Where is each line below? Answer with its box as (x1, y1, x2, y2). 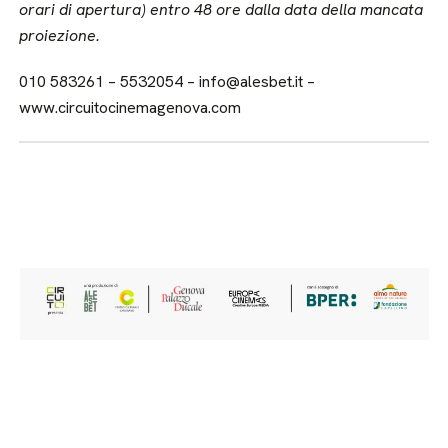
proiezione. (19, 25, 101, 47)
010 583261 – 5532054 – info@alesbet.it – (19, 71, 316, 93)
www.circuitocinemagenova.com (19, 97, 242, 119)
